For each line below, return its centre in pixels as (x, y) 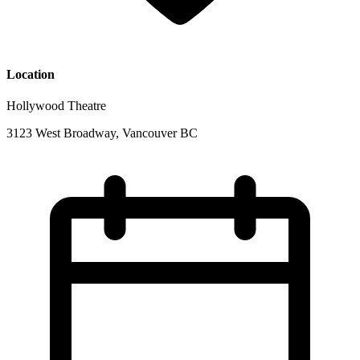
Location (31, 74)
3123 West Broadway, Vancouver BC (102, 133)
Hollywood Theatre (56, 105)
